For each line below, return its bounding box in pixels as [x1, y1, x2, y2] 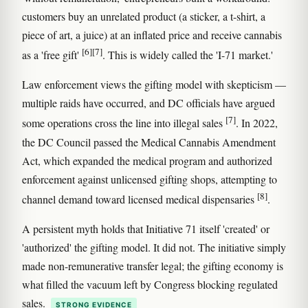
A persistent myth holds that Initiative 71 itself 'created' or [22, 221, 269, 236]
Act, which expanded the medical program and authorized [22, 153, 272, 168]
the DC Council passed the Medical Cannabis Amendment [22, 134, 276, 149]
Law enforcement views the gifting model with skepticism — [22, 77, 286, 92]
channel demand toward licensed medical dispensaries [22, 191, 257, 206]
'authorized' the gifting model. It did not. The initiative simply [22, 239, 286, 254]
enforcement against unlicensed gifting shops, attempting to [22, 171, 277, 186]
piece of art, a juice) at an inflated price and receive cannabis [22, 27, 282, 42]
